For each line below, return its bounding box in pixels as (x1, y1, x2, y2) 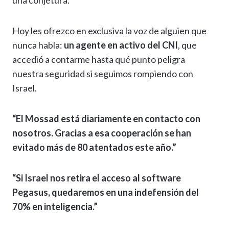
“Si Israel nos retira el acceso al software (12, 172, 181, 184)
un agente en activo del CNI (64, 39, 178, 51)
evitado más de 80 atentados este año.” (12, 142, 176, 153)
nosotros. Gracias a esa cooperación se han (12, 127, 191, 139)
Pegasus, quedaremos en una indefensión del (12, 187, 199, 198)
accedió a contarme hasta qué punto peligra (12, 54, 185, 65)
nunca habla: (12, 39, 64, 51)
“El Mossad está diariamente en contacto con (12, 113, 200, 125)
